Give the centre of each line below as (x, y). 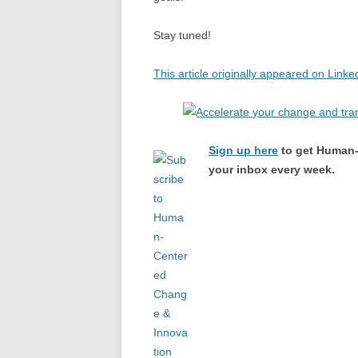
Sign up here (243, 150)
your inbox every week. (272, 169)
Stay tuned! (182, 35)
